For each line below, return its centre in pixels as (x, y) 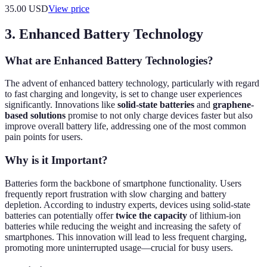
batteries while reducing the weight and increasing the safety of (123, 226)
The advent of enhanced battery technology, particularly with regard (132, 83)
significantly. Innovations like (61, 105)
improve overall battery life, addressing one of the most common (125, 126)
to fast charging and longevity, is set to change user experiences (123, 94)
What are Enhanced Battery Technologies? (109, 60)
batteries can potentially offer (60, 215)
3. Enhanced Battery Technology (104, 34)
